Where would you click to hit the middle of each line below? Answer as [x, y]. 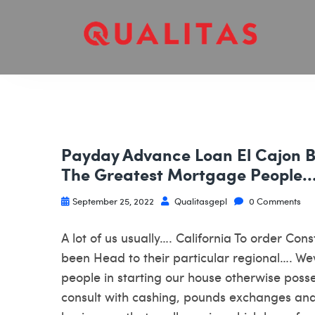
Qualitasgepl [200, 201]
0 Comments [274, 201]
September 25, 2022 [113, 201]
